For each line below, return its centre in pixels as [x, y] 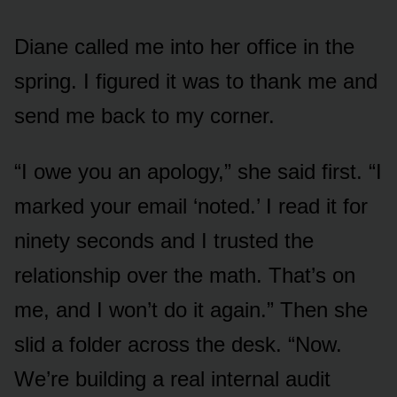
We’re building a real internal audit [172, 378]
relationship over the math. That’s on [185, 275]
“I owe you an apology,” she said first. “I [198, 171]
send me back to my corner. [144, 115]
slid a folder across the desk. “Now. [178, 344]
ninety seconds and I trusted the [164, 240]
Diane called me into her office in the [184, 46]
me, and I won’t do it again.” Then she [191, 309]
